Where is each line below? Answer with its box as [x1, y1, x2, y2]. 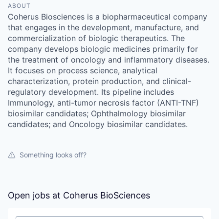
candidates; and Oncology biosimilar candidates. [8, 119, 188, 129]
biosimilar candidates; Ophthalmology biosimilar [8, 108, 186, 118]
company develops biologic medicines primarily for [8, 44, 198, 54]
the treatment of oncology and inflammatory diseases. [8, 54, 209, 65]
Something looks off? [20, 150, 87, 159]
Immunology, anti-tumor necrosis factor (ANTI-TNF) [8, 97, 199, 108]
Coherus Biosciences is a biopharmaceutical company [8, 11, 207, 22]
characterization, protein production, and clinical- [8, 76, 191, 86]
